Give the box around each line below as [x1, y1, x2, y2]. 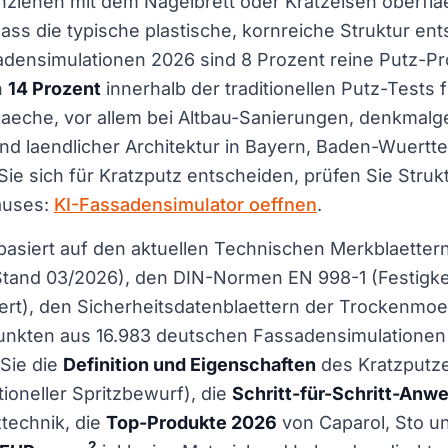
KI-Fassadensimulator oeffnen [54, 193, 317, 215]
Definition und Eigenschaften [63, 354, 316, 375]
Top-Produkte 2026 [106, 412, 277, 433]
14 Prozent [8, 77, 101, 99]
